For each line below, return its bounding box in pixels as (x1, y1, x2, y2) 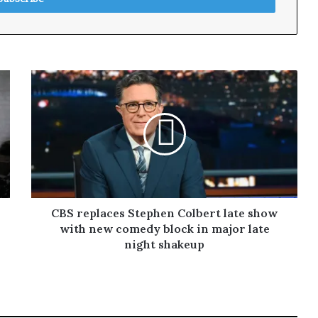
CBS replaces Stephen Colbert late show (51, 205, 278, 220)
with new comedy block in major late (59, 221, 270, 236)
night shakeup (124, 236, 204, 251)
